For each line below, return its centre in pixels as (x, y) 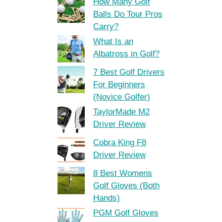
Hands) (107, 198)
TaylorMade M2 (121, 112)
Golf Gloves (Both (126, 186)
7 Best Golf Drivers (129, 72)
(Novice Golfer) (122, 97)
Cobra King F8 (120, 142)
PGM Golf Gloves (126, 213)
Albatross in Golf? (126, 54)
